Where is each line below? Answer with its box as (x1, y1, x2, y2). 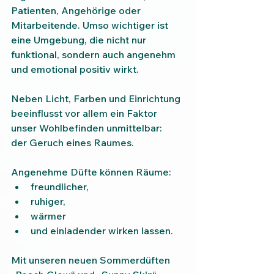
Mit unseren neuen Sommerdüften (11, 254, 172, 266)
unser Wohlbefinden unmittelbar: (11, 122, 162, 134)
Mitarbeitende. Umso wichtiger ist (11, 19, 171, 31)
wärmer (31, 210, 66, 222)
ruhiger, (31, 195, 65, 207)
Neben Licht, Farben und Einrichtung (11, 92, 183, 105)
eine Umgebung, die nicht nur (11, 34, 149, 46)
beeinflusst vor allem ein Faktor (11, 107, 160, 119)
